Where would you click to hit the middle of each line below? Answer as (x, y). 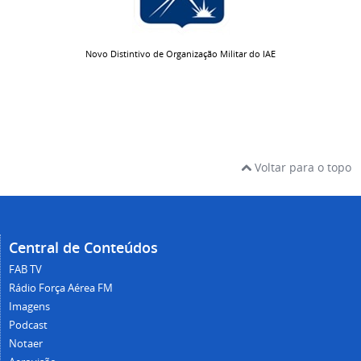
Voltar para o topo (301, 168)
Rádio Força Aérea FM (61, 288)
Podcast (28, 326)
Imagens (29, 307)
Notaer (26, 344)
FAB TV (25, 270)
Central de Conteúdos (83, 248)
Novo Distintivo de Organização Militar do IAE (180, 54)
